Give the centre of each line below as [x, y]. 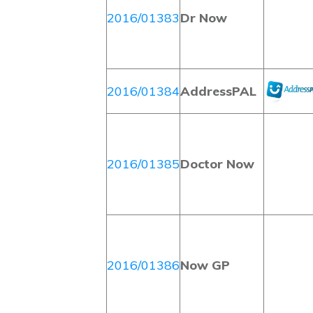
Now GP [205, 265]
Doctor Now [217, 164]
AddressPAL [218, 91]
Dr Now [204, 18]
